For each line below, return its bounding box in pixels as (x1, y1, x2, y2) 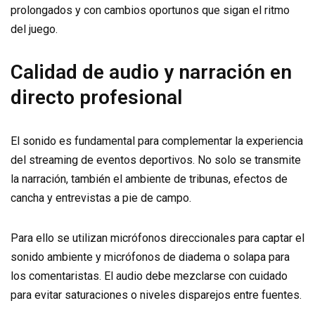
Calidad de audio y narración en (11, 60, 292, 84)
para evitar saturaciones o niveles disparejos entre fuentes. (11, 288, 302, 302)
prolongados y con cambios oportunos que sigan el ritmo (11, 4, 290, 17)
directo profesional (11, 86, 182, 109)
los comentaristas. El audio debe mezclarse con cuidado (11, 269, 288, 283)
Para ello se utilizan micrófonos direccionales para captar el (11, 231, 304, 245)
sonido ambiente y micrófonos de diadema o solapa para (11, 250, 290, 264)
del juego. (11, 22, 58, 36)
